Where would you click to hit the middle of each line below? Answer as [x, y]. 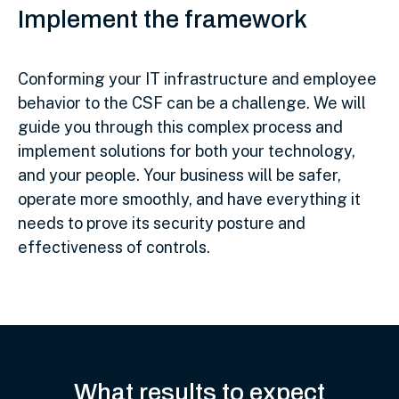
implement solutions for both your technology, [187, 151]
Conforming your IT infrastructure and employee [197, 78]
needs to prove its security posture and [162, 223]
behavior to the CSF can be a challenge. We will [192, 102]
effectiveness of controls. [114, 247]
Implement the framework [163, 19]
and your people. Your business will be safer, [179, 175]
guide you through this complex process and [180, 126]
